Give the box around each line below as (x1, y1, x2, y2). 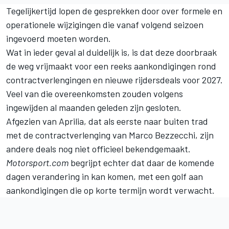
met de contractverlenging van (6, 129, 129, 141)
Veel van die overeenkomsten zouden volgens (6, 87, 183, 99)
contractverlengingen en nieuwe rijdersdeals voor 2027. (6, 74, 223, 85)
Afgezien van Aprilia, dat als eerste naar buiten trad (6, 115, 208, 127)
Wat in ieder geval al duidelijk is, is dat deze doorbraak (6, 46, 217, 58)
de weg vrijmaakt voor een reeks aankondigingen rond (6, 60, 216, 72)
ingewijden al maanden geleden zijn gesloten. (6, 101, 181, 113)
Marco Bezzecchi (129, 129, 195, 141)
